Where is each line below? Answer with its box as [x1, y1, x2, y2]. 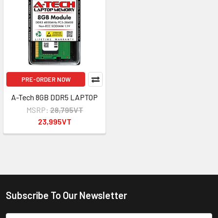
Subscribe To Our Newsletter [6, 189, 127, 201]
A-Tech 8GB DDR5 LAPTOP [11, 92, 98, 102]
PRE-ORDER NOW [21, 75, 71, 83]
